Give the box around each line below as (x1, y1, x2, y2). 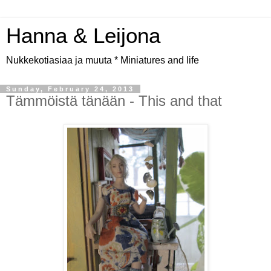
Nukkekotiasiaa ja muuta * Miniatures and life (6, 55, 199, 65)
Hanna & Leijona (6, 24, 160, 47)
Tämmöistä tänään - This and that (6, 93, 222, 109)
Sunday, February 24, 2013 (6, 85, 134, 93)
